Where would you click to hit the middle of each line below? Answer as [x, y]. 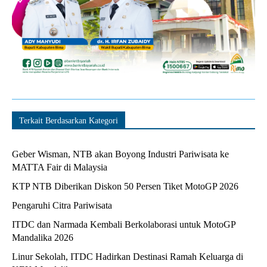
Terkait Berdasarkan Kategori [69, 120]
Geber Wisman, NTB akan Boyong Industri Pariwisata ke [120, 154]
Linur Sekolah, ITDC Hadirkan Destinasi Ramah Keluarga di [128, 256]
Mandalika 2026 [43, 237]
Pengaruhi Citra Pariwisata [62, 205]
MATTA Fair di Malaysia [60, 167]
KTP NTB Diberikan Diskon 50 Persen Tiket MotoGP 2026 [125, 186]
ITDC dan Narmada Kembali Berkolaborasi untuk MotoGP [124, 224]
